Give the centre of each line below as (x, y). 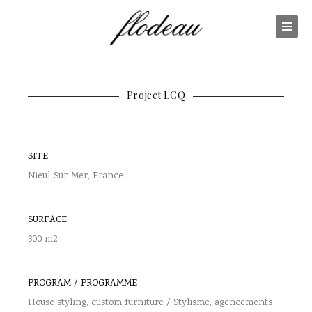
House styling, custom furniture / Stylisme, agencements (150, 303)
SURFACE (47, 220)
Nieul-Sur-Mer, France (76, 176)
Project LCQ (156, 95)
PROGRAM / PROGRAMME (83, 283)
